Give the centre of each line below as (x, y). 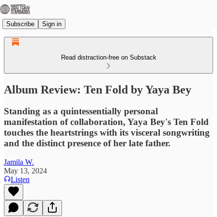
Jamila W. (19, 162)
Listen (20, 179)
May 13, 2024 (25, 170)
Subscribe (20, 24)
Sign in (52, 24)
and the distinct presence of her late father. (87, 143)
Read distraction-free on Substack (108, 57)
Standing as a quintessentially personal (81, 111)
